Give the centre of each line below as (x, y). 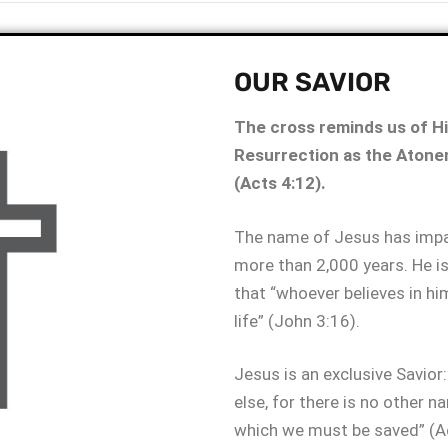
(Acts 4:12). (280, 183)
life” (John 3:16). (297, 320)
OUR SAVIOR (312, 82)
